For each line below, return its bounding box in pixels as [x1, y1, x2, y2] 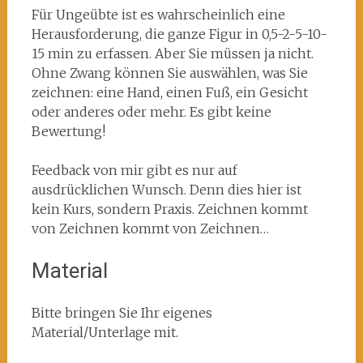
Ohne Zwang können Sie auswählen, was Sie [31, 65, 308, 81]
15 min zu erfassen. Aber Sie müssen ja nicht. [31, 45, 314, 62]
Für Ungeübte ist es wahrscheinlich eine [31, 6, 285, 23]
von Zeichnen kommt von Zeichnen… [31, 220, 269, 237]
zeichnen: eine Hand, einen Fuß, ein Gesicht [31, 84, 308, 100]
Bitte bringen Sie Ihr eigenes [31, 305, 212, 321]
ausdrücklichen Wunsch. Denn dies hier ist [31, 181, 301, 198]
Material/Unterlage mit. [31, 324, 178, 340]
